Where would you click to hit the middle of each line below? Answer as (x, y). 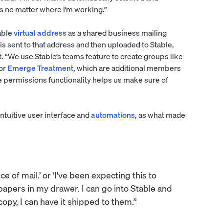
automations (113, 115)
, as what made (160, 115)
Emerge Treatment (40, 68)
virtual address (40, 33)
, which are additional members (127, 68)
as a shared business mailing (116, 33)
